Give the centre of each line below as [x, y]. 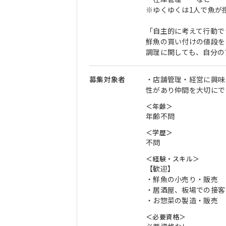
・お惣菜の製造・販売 [182, 200]
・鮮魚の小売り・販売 [182, 179]
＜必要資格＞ [166, 217]
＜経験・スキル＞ [173, 159]
